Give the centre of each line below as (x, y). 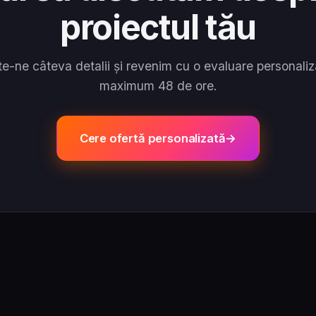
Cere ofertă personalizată (152, 138)
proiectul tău (158, 27)
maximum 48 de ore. (158, 85)
